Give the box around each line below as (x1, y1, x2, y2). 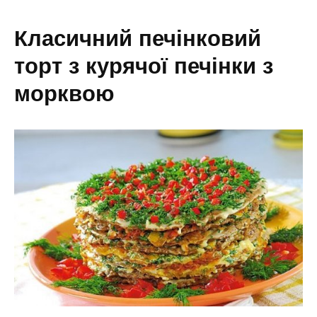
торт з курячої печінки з (14, 54, 273, 79)
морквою (14, 81, 114, 106)
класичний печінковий (14, 26, 28, 51)
